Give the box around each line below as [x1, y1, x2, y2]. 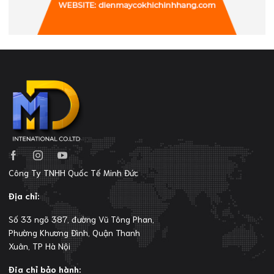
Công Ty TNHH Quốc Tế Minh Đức [9, 167, 138, 179]
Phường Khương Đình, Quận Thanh [9, 227, 140, 239]
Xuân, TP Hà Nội [9, 240, 70, 252]
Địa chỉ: [9, 190, 39, 202]
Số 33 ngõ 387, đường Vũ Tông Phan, [9, 213, 154, 225]
